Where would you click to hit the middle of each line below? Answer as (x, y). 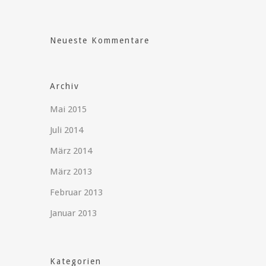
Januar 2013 (74, 213)
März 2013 (71, 171)
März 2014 (71, 151)
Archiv (65, 86)
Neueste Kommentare (100, 40)
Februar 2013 (77, 192)
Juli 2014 (67, 130)
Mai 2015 (69, 109)
